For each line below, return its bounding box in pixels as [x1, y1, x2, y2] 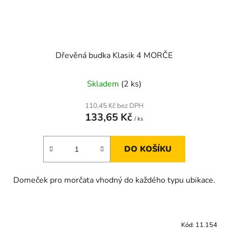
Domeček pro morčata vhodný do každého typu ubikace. [13, 174, 215, 186]
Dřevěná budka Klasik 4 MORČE [55, 49, 173, 61]
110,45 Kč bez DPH [84, 101, 144, 110]
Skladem [87, 78, 121, 90]
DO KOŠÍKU [124, 143, 172, 155]
